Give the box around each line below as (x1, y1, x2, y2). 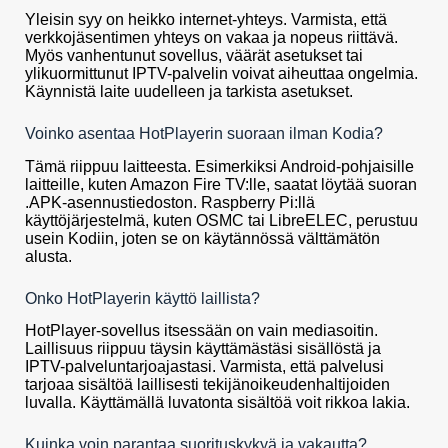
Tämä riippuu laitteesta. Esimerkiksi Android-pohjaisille (25, 157, 414, 175)
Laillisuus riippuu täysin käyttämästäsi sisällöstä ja (25, 340, 381, 358)
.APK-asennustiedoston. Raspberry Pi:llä (25, 193, 315, 211)
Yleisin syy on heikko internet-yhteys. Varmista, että (25, 10, 387, 28)
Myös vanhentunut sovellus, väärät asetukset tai (25, 46, 363, 64)
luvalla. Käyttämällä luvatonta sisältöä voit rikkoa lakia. (25, 394, 410, 412)
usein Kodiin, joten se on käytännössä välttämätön (25, 229, 380, 247)
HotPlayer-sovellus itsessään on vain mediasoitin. (25, 322, 378, 340)
